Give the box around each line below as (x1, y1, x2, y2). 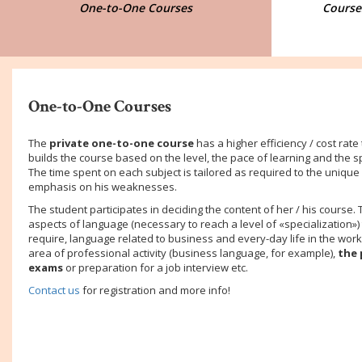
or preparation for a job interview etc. (63, 260, 248, 275)
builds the (28, 150, 79, 165)
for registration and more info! (80, 283, 230, 297)
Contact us (28, 283, 80, 297)
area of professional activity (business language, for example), (28, 246, 338, 260)
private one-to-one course (47, 136, 194, 150)
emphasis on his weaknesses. (28, 179, 177, 194)
